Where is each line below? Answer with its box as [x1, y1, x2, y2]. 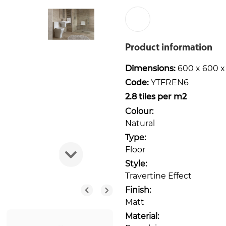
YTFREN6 [149, 77, 189, 88]
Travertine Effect [125, 169, 192, 181]
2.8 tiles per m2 [125, 91, 187, 102]
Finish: [125, 184, 151, 195]
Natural [125, 117, 155, 128]
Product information [125, 40, 212, 53]
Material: [125, 210, 159, 221]
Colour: [125, 105, 153, 116]
